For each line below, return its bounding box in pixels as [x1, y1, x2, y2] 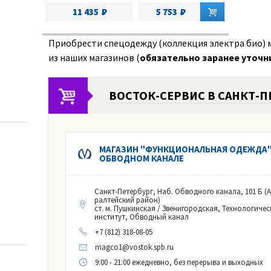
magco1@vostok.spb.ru [94, 242, 174, 253]
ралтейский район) [94, 195, 160, 205]
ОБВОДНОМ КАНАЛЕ [99, 152, 184, 164]
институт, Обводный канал [94, 212, 189, 222]
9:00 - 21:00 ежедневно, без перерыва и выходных [94, 257, 263, 268]
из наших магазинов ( [48, 51, 140, 64]
